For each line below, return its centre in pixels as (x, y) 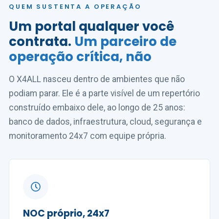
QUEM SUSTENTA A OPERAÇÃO (75, 7)
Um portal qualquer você (91, 26)
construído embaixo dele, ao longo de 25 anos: (97, 108)
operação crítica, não (80, 57)
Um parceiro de (125, 42)
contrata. (42, 42)
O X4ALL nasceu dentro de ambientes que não (97, 79)
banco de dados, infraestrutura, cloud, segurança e (105, 122)
